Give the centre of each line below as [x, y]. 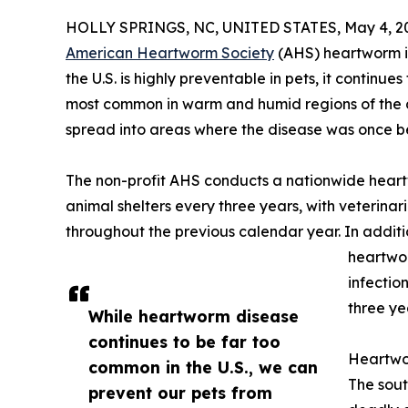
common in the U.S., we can [203, 367]
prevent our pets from [180, 393]
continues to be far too [184, 342]
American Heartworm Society [170, 53]
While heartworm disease [194, 316]
